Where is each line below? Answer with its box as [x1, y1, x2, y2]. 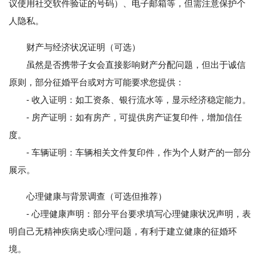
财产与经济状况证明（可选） [26, 42, 140, 52]
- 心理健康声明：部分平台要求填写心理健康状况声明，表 [9, 209, 251, 219]
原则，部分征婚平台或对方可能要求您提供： [9, 77, 184, 87]
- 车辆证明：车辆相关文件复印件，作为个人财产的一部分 [9, 147, 251, 157]
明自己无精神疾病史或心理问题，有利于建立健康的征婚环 [9, 226, 237, 236]
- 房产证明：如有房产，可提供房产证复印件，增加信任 [9, 112, 242, 122]
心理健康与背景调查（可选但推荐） [26, 191, 167, 201]
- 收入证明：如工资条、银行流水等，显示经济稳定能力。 [9, 95, 251, 105]
